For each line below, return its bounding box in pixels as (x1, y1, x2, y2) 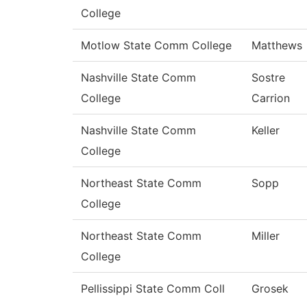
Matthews (251, 38, 302, 53)
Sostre (251, 71, 285, 85)
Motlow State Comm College (81, 38, 232, 53)
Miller (251, 229, 280, 243)
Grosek (251, 282, 288, 296)
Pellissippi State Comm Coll (81, 282, 225, 296)
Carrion (251, 91, 290, 106)
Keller (251, 123, 280, 138)
